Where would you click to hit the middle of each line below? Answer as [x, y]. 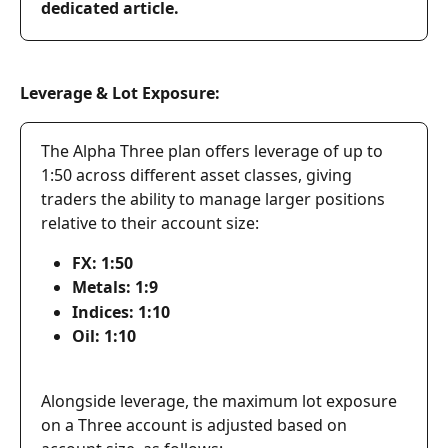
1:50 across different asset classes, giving [198, 174]
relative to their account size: [150, 222]
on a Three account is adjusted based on [196, 424]
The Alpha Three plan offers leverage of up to [214, 150]
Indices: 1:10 [121, 311]
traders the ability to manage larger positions [215, 198]
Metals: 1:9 [115, 287]
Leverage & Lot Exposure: [120, 93]
